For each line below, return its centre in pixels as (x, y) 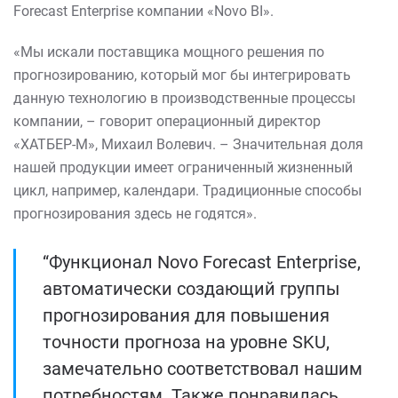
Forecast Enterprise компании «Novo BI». (143, 11)
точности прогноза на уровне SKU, (186, 342)
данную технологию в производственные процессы (184, 98)
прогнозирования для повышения (186, 315)
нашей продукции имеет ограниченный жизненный (183, 167)
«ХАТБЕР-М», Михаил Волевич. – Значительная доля (188, 144)
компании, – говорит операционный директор (167, 121)
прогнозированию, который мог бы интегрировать (182, 75)
